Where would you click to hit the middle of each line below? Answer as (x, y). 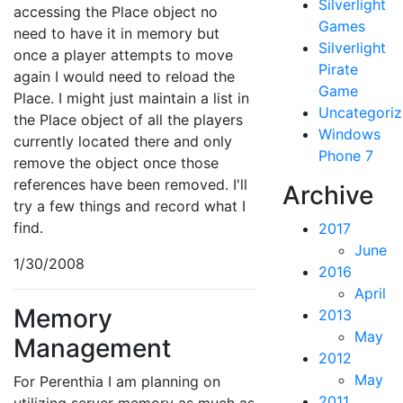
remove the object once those (116, 163)
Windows (349, 134)
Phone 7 (345, 156)
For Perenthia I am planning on (117, 381)
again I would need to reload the (124, 76)
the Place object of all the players (128, 120)
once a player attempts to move (123, 55)
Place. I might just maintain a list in (131, 98)
